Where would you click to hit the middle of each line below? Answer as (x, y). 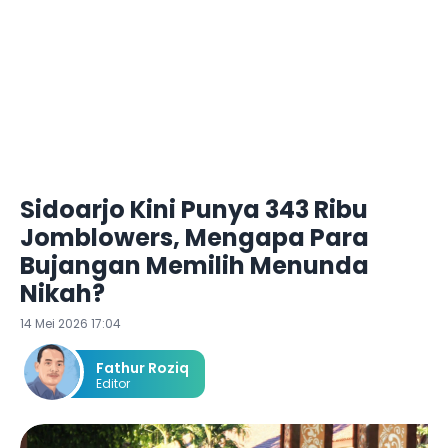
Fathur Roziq (142, 368)
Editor (113, 383)
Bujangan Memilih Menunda (194, 265)
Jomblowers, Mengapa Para (194, 237)
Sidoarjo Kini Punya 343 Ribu (194, 209)
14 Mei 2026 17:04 (70, 323)
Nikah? (62, 293)
